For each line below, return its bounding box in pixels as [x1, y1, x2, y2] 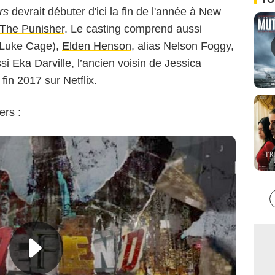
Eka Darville [12, 57, 71, 70]
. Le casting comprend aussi [64, 23, 202, 36]
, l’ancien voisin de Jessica [71, 57, 201, 70]
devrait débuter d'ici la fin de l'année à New [9, 6, 221, 18]
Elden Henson [62, 40, 131, 53]
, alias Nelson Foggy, [131, 40, 234, 53]
